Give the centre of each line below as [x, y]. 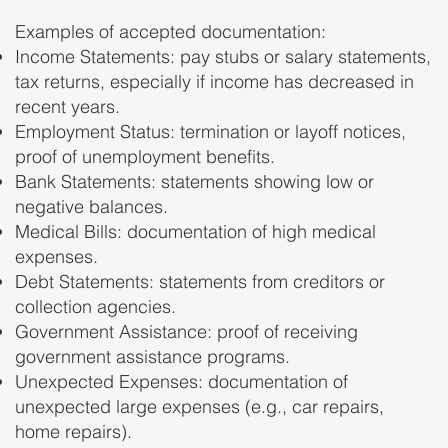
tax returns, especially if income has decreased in [214, 82]
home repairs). [73, 432]
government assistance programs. [152, 357]
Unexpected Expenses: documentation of [181, 382]
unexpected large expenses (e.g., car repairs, [199, 407]
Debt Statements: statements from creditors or [200, 282]
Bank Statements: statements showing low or [194, 182]
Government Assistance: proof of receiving [186, 332]
